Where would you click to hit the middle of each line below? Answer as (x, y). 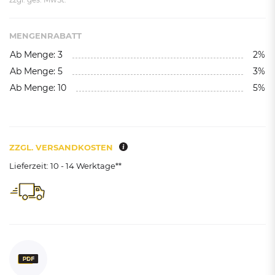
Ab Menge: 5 (36, 71)
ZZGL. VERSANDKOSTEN (61, 147)
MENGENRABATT (45, 36)
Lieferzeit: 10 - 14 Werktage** (65, 166)
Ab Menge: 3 (36, 55)
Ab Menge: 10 (38, 88)
